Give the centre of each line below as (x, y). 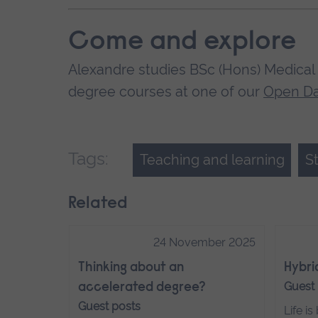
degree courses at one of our (166, 92)
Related (98, 203)
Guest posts (110, 306)
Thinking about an (131, 268)
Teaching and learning (212, 160)
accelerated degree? (142, 287)
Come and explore (182, 43)
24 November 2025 (204, 242)
